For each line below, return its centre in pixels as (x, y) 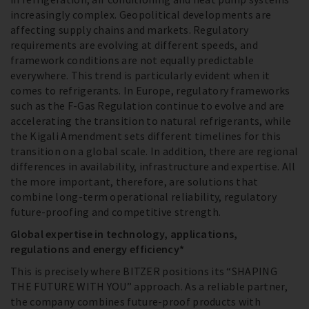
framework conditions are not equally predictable (132, 60)
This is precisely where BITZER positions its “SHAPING (144, 271)
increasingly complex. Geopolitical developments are (141, 15)
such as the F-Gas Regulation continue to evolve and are (148, 106)
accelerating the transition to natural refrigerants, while (151, 121)
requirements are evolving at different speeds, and (134, 45)
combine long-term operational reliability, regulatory (143, 197)
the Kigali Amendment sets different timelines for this (146, 136)
